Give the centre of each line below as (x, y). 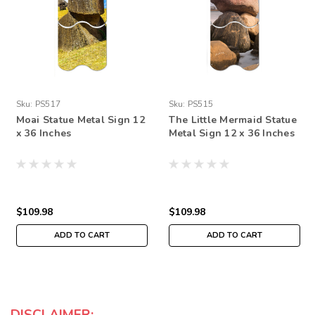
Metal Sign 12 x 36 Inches (231, 133)
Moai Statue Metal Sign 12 (80, 120)
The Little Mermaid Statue (232, 120)
